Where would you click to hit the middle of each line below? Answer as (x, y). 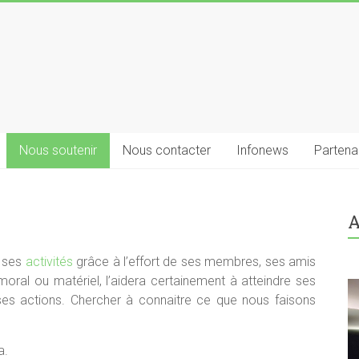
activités (49, 262)
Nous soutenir (58, 150)
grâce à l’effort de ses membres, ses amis (194, 262)
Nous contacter (167, 150)
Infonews (262, 150)
